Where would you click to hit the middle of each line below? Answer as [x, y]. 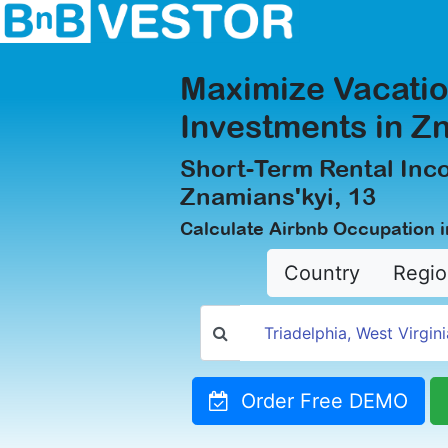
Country [321, 273]
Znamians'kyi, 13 [278, 196]
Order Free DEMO [318, 401]
